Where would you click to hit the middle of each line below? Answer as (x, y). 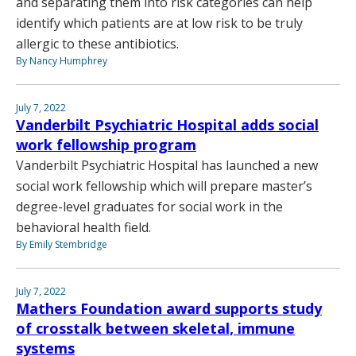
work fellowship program (106, 144)
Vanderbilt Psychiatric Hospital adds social (167, 124)
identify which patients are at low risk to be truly (159, 23)
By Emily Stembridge (62, 244)
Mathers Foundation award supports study (169, 308)
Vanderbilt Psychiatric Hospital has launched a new (167, 165)
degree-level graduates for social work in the (149, 206)
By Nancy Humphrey (62, 60)
